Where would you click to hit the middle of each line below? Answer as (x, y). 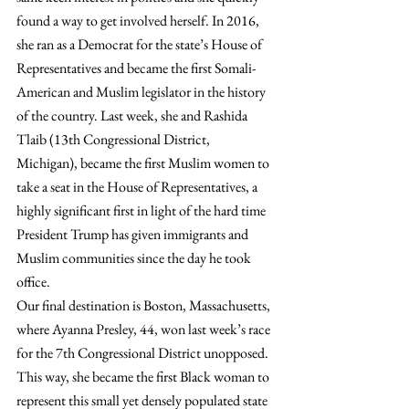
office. (33, 282)
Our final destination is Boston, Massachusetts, (145, 305)
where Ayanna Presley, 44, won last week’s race (145, 329)
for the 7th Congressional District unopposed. (144, 353)
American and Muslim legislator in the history (142, 92)
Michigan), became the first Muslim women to (144, 163)
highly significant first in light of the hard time (142, 210)
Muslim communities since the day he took (135, 258)
